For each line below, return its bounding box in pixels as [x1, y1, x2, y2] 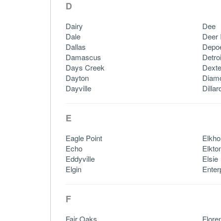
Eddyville [66, 153, 95, 164]
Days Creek [66, 62, 105, 73]
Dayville [66, 82, 91, 93]
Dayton [66, 72, 89, 83]
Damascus [66, 51, 101, 62]
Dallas [66, 41, 86, 52]
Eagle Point [66, 132, 102, 143]
